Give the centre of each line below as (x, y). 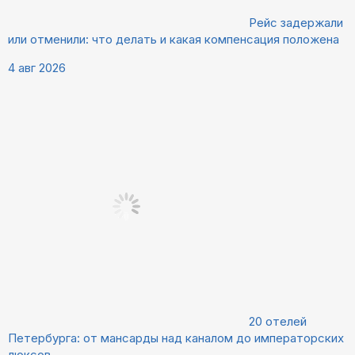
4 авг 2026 (37, 68)
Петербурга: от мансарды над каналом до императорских (176, 338)
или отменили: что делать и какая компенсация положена (174, 40)
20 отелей (278, 322)
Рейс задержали (296, 23)
